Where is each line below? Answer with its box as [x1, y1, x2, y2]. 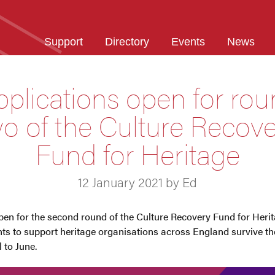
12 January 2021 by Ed [78, 172, 197, 191]
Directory [105, 36, 149, 48]
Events [171, 36, 205, 48]
